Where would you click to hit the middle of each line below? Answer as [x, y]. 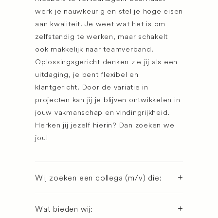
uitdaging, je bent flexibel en [87, 74]
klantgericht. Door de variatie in [92, 87]
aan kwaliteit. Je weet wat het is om [100, 24]
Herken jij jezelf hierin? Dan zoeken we [105, 125]
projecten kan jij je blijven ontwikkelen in [108, 100]
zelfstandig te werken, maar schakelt [101, 36]
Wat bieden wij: [64, 209]
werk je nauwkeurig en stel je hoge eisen [109, 11]
